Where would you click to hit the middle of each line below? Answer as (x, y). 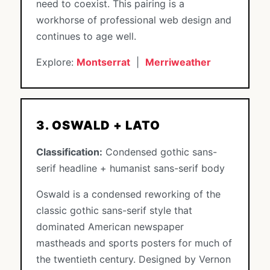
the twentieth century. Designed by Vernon (133, 259)
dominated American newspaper (110, 227)
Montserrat (103, 62)
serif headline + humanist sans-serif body (130, 168)
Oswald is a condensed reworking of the (128, 194)
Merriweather (178, 62)
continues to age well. (86, 36)
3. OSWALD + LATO (98, 125)
